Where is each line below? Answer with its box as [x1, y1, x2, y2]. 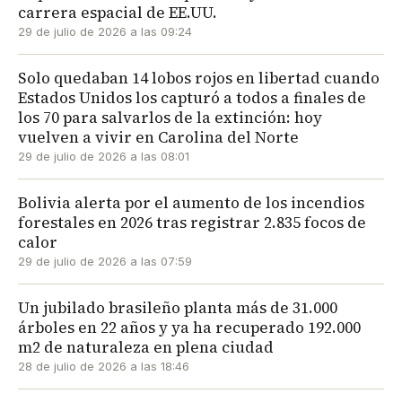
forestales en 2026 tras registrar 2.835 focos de [18, 211, 366, 233]
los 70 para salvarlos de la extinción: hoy [18, 106, 322, 128]
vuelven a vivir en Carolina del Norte [18, 126, 299, 148]
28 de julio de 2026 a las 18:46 [18, 358, 189, 373]
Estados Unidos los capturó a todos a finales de [18, 86, 366, 109]
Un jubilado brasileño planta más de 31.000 [18, 296, 337, 319]
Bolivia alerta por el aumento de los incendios [18, 191, 364, 214]
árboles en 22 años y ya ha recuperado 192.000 [18, 316, 361, 338]
